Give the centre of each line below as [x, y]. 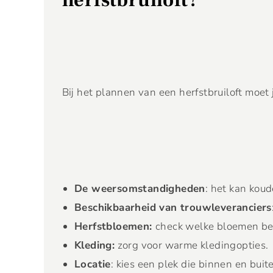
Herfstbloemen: [115, 226]
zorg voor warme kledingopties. [192, 245]
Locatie [93, 264]
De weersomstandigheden [140, 189]
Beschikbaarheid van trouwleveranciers [173, 207]
